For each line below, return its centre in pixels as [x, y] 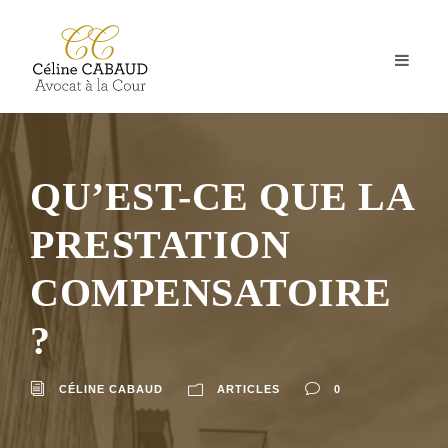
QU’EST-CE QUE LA [221, 196]
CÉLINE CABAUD [111, 388]
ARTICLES [248, 388]
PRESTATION [160, 244]
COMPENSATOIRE [216, 292]
